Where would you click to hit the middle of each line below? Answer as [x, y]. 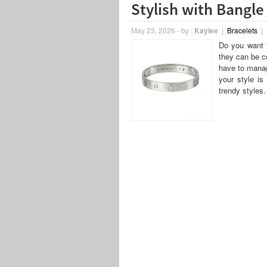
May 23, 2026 [153, 30]
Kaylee [206, 30]
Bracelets [242, 30]
